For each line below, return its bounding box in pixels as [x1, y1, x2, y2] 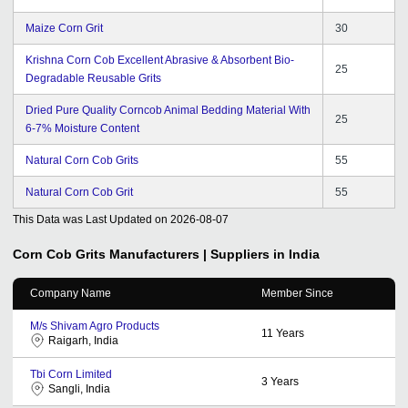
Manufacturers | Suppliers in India [109, 246, 320, 261]
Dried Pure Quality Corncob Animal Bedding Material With [25, 103, 311, 117]
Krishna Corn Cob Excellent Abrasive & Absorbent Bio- [25, 53, 294, 66]
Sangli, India [48, 382, 110, 395]
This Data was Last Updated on [13, 212, 168, 226]
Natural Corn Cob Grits [25, 153, 138, 167]
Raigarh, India [48, 333, 118, 347]
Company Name [30, 286, 111, 300]
